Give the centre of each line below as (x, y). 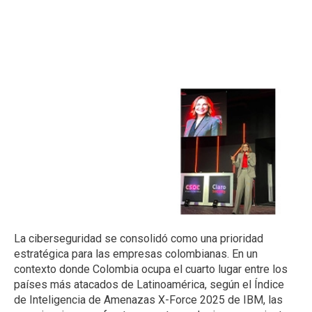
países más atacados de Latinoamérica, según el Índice (149, 284)
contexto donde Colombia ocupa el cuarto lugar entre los (151, 269)
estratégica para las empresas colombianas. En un (136, 253)
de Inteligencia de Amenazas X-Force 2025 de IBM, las (148, 299)
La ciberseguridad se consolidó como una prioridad (139, 238)
